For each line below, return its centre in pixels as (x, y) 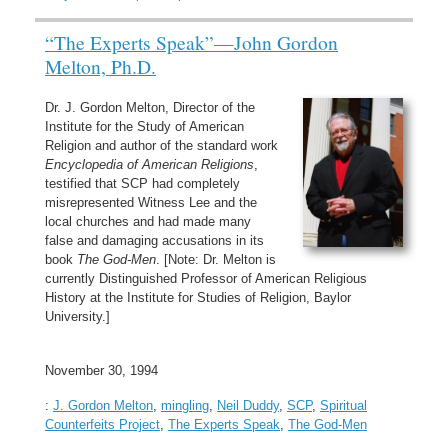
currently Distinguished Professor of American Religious (206, 278)
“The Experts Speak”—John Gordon (191, 42)
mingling (185, 405)
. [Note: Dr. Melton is (216, 259)
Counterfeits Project (102, 424)
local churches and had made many (148, 221)
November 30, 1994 (101, 370)
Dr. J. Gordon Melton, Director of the (150, 107)
